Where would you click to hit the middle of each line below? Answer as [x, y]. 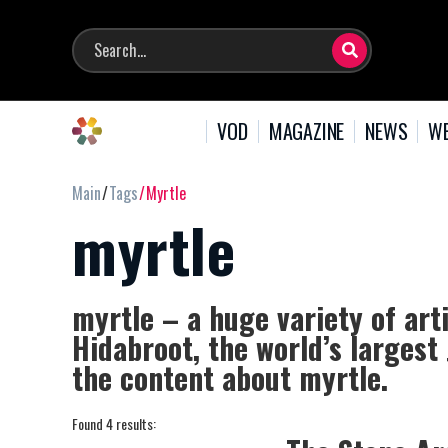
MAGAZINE [306, 130]
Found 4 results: [114, 423]
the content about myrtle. [230, 377]
